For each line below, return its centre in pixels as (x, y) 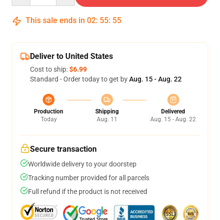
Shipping (107, 111)
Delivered (173, 111)
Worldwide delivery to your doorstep (82, 164)
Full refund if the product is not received (88, 192)
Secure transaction (63, 149)
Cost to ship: (50, 69)
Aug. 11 (107, 119)
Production (49, 111)
